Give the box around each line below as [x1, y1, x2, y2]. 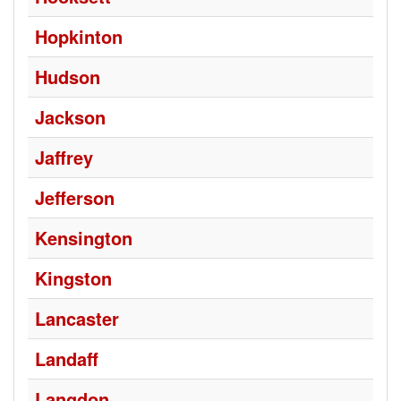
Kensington [35, 225, 132, 251]
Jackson [35, 104, 106, 130]
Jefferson [35, 184, 115, 210]
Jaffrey [35, 144, 93, 170]
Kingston [35, 265, 112, 291]
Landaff [35, 346, 98, 371]
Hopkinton [35, 23, 123, 49]
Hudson [35, 64, 100, 90]
